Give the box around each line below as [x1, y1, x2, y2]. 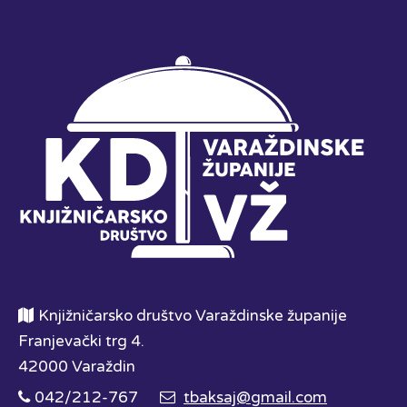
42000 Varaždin [18, 356, 135, 376]
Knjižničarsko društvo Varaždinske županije [38, 305, 347, 325]
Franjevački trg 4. [18, 331, 144, 351]
